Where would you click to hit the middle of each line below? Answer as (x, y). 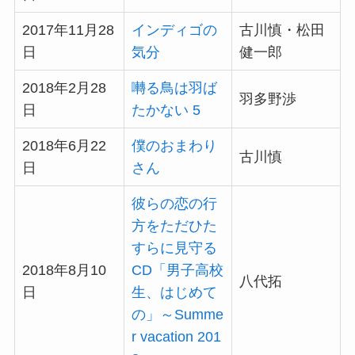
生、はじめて (174, 292)
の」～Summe (177, 315)
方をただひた (174, 226)
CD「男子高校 (177, 270)
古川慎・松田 (282, 30)
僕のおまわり (174, 146)
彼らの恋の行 (174, 204)
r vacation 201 (176, 337)
